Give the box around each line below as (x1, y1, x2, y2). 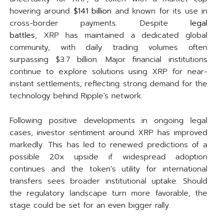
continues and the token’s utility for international (10, 163, 207, 175)
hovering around (10, 5, 74, 17)
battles (10, 30, 35, 42)
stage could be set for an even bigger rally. (10, 200, 170, 212)
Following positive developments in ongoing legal (10, 115, 207, 127)
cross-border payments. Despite (10, 17, 190, 30)
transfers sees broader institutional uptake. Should (10, 175, 207, 187)
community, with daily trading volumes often (10, 42, 207, 54)
